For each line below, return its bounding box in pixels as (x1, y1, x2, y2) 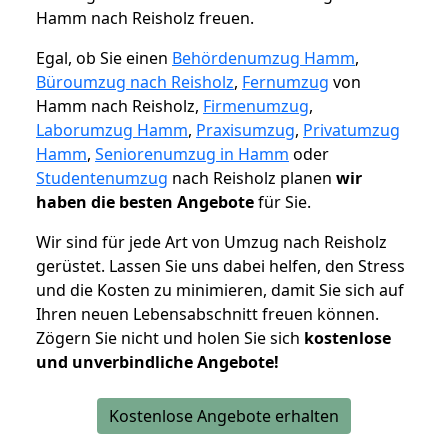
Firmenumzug (203, 95, 309, 118)
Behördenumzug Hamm (172, 47, 355, 70)
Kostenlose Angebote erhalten (109, 405, 339, 428)
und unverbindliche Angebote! (36, 351, 279, 374)
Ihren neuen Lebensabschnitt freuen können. (36, 303, 379, 326)
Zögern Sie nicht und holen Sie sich (36, 327, 304, 350)
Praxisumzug (196, 119, 295, 142)
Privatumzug (303, 119, 400, 142)
